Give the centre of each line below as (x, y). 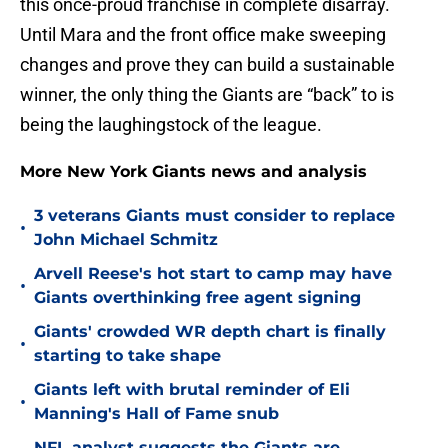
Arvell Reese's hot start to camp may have (213, 274)
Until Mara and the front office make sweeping (203, 35)
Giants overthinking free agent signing (197, 298)
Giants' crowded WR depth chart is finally (210, 332)
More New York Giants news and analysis (193, 172)
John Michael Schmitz (126, 240)
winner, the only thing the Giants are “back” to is (207, 95)
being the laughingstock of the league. (171, 125)
